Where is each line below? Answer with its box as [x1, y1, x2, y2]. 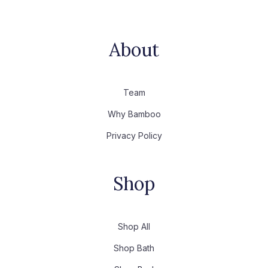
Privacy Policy [106, 130, 162, 141]
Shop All [118, 221, 150, 232]
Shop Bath [114, 243, 154, 254]
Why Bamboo [107, 109, 161, 120]
